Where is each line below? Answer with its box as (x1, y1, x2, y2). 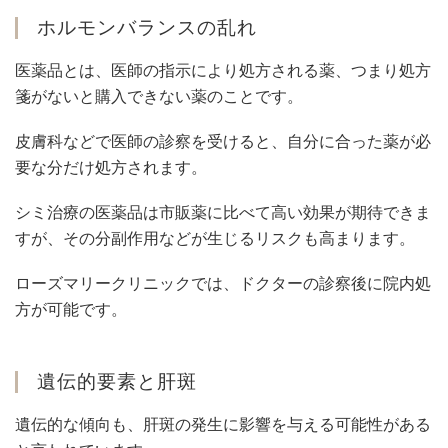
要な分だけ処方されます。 (15, 159, 207, 177)
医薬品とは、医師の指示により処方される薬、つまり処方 (15, 61, 431, 79)
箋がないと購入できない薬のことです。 (15, 87, 303, 105)
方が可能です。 (15, 301, 127, 319)
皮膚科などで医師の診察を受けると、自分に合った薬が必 (15, 133, 431, 151)
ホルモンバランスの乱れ (37, 16, 257, 38)
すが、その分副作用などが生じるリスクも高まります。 (15, 230, 415, 248)
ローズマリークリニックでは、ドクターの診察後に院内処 (15, 275, 431, 293)
